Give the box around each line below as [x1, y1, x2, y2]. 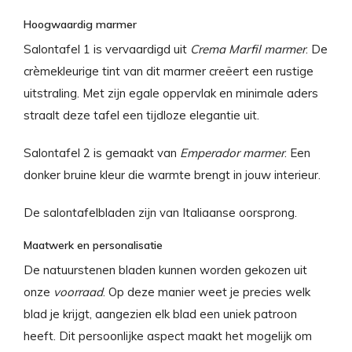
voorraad [50, 284, 103, 299]
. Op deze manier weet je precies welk [103, 284, 310, 299]
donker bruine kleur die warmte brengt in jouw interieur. [24, 167, 324, 182]
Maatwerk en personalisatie [24, 237, 163, 252]
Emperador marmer [177, 145, 284, 160]
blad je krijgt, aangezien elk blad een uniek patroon [24, 306, 297, 321]
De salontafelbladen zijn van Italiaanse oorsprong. [24, 204, 300, 220]
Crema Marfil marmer [190, 41, 306, 57]
